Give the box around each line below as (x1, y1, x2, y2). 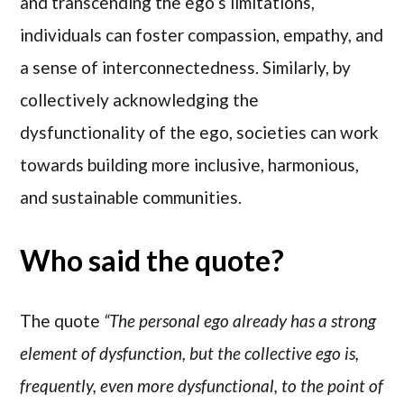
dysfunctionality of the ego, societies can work (20, 121, 380, 142)
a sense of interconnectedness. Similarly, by (20, 56, 352, 78)
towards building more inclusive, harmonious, (20, 153, 360, 175)
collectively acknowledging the (20, 88, 260, 110)
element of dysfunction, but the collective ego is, (20, 343, 360, 364)
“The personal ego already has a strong (104, 310, 377, 332)
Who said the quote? (20, 243, 285, 279)
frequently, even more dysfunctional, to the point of (20, 375, 384, 397)
